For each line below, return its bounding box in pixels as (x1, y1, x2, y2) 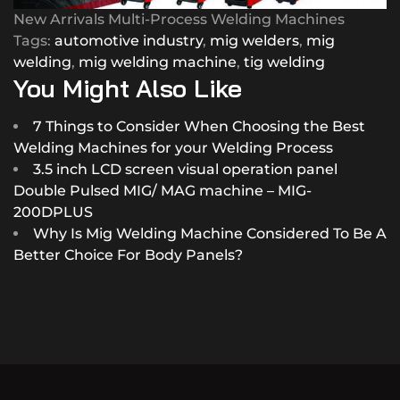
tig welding (244, 53, 325, 71)
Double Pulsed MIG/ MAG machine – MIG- (13, 181, 312, 199)
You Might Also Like (13, 71, 242, 104)
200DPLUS (13, 203, 93, 221)
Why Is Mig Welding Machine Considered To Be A (33, 224, 387, 242)
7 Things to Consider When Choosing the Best (33, 117, 365, 135)
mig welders (210, 31, 299, 49)
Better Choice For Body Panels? (13, 246, 243, 263)
